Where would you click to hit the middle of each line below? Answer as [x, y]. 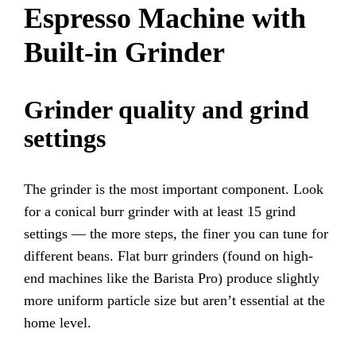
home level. [58, 323]
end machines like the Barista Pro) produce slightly [172, 279]
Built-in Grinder [125, 53]
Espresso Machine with [165, 19]
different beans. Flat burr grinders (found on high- [169, 256]
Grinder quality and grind [167, 110]
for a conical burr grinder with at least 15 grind [160, 212]
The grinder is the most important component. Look [174, 190]
